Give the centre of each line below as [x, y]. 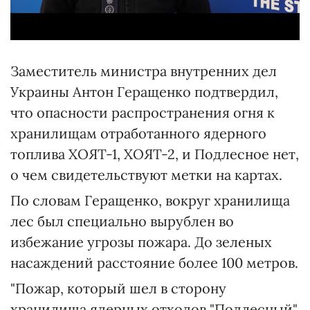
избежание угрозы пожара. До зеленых [141, 241]
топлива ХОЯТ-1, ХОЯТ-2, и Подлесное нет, [155, 154]
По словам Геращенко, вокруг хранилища [150, 200]
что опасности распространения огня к [143, 112]
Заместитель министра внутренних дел [144, 71]
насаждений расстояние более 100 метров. [154, 262]
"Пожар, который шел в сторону [118, 288]
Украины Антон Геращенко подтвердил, [144, 91]
